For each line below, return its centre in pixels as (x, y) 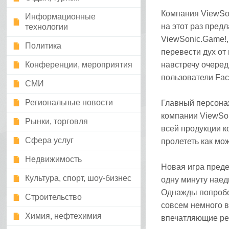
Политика (43, 46)
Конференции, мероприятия (79, 65)
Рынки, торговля (57, 121)
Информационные (61, 17)
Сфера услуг (50, 140)
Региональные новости (69, 102)
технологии (47, 27)
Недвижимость (54, 159)
